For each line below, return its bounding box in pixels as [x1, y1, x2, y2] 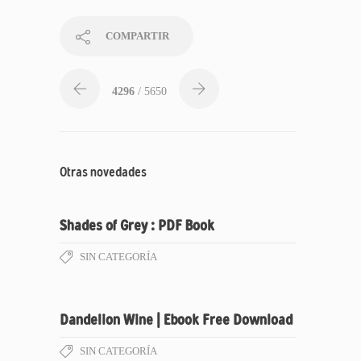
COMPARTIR [106, 30, 169, 42]
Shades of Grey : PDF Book [60, 217, 214, 234]
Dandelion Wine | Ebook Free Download [60, 311, 293, 329]
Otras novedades [60, 164, 147, 180]
